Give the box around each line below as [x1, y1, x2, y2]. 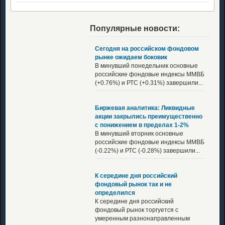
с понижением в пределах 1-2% [95, 121, 189, 129]
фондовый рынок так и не [95, 180, 172, 188]
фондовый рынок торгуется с [95, 206, 178, 213]
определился [95, 189, 135, 196]
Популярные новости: [90, 24, 180, 33]
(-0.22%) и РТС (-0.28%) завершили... [95, 147, 200, 154]
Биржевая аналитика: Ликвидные [95, 104, 195, 111]
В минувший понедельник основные [95, 62, 198, 69]
